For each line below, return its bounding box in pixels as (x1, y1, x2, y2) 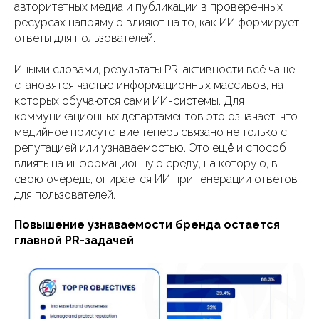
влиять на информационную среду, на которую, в (14, 157, 278, 170)
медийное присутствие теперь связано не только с (14, 125, 287, 139)
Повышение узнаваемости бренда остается (14, 218, 280, 231)
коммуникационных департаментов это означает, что (14, 110, 298, 123)
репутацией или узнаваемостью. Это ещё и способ (14, 141, 286, 155)
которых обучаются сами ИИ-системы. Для (14, 94, 244, 108)
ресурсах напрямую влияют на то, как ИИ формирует (14, 16, 299, 29)
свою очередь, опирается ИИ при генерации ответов (14, 172, 298, 186)
